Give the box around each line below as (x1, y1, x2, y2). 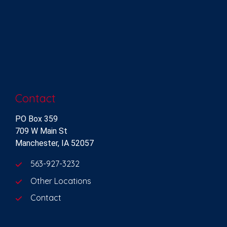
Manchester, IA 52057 (15, 138, 94, 148)
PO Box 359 (15, 114, 58, 124)
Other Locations (30, 175, 91, 186)
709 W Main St (15, 126, 67, 136)
